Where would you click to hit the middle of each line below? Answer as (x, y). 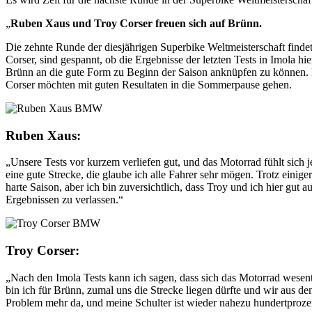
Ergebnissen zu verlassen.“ (64, 200)
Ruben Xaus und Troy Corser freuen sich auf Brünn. (136, 23)
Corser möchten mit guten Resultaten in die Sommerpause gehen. (149, 84)
